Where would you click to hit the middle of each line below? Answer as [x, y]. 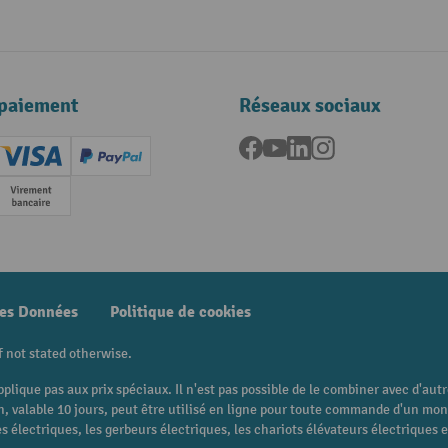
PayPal [132, 166]
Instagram [369, 147]
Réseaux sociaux [310, 106]
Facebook [293, 147]
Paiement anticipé [91, 206]
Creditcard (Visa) [86, 166]
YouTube [314, 147]
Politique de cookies [180, 312]
